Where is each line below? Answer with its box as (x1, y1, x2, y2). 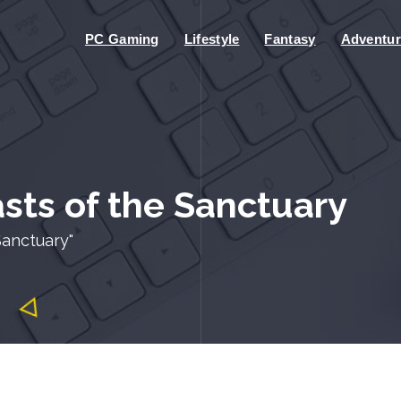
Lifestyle (183, 31, 240, 47)
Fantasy (264, 31, 316, 47)
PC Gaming (85, 31, 159, 47)
